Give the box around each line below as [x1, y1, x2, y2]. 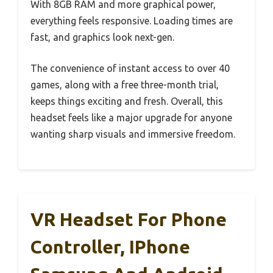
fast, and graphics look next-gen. [30, 32, 174, 43]
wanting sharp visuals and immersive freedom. [30, 129, 235, 140]
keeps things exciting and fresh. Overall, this [30, 96, 223, 107]
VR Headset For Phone [30, 209, 227, 230]
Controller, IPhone [30, 236, 190, 258]
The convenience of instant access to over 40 [30, 63, 230, 74]
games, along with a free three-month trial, [30, 79, 219, 91]
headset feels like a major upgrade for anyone [30, 112, 232, 124]
